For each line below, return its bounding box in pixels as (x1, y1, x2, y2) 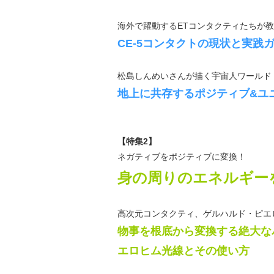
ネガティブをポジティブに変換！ (117, 152, 246, 161)
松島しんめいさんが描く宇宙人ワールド (117, 71, 272, 81)
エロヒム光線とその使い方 (117, 245, 250, 257)
